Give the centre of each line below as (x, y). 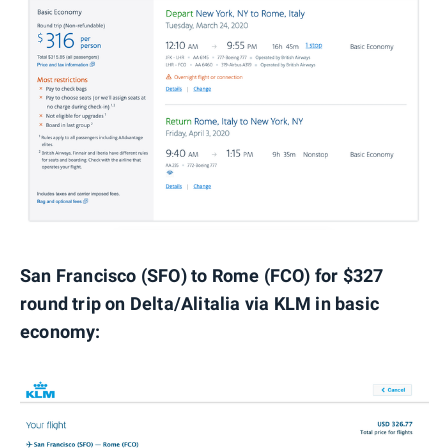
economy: (60, 331)
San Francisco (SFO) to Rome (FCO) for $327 (202, 275)
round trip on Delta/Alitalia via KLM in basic (200, 303)
